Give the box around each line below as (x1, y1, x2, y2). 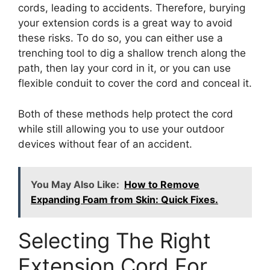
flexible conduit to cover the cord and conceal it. (18, 77, 252, 90)
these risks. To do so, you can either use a (18, 32, 223, 45)
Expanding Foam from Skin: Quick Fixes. (31, 193, 218, 206)
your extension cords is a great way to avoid (18, 17, 233, 30)
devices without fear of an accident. (18, 137, 192, 150)
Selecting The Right (18, 228, 211, 254)
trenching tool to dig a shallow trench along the (18, 47, 246, 60)
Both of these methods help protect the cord (18, 107, 233, 120)
